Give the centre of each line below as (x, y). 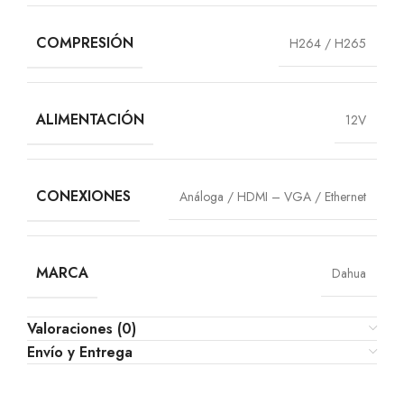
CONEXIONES (83, 196)
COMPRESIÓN (85, 42)
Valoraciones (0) (82, 328)
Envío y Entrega (80, 352)
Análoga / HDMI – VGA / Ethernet (273, 196)
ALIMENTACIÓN (90, 119)
